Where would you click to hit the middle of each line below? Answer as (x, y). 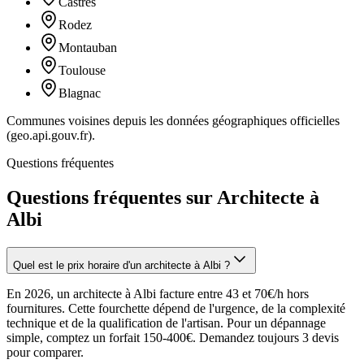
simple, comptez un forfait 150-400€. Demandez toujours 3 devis (173, 337)
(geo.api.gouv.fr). (51, 135)
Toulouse (82, 70)
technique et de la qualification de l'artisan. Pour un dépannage (166, 323)
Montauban (88, 47)
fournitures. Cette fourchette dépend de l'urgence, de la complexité (176, 308)
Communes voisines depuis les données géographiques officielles (173, 120)
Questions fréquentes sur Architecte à (163, 197)
